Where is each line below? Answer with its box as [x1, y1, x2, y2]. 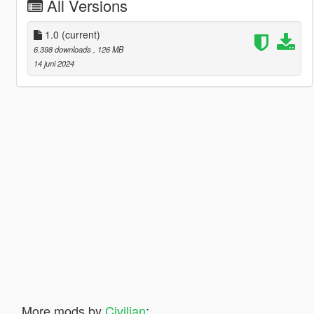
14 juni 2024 [33, 57, 74, 69]
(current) [61, 27, 100, 41]
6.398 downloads [33, 43, 93, 55]
